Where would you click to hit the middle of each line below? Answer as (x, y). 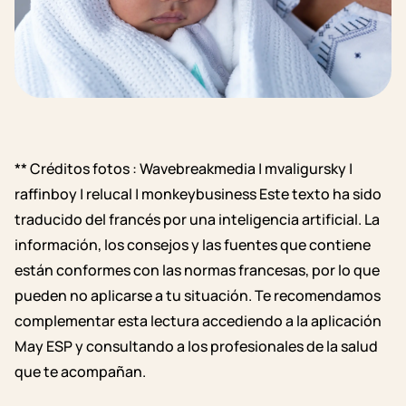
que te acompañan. (80, 372)
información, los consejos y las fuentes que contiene (193, 245)
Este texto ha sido (320, 194)
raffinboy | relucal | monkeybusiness (137, 194)
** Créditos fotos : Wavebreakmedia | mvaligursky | (184, 169)
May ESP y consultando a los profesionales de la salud (196, 347)
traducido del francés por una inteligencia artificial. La (197, 220)
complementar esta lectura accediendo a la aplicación (198, 321)
